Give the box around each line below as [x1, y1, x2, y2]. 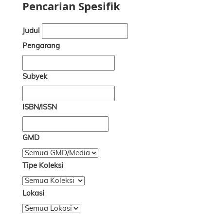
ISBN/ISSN [22, 104, 57, 111]
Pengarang [22, 42, 60, 50]
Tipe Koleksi [22, 162, 63, 169]
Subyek [22, 73, 47, 80]
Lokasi [22, 190, 44, 197]
